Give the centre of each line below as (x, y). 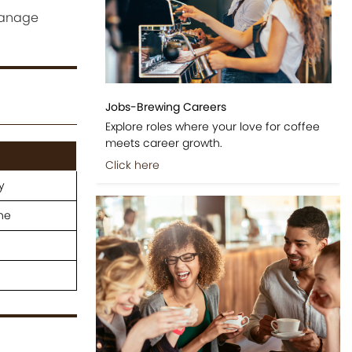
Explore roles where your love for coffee (212, 126)
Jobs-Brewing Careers (165, 106)
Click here (132, 165)
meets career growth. (163, 143)
